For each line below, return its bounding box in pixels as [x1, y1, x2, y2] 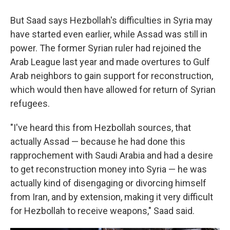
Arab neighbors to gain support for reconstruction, [10, 70, 213, 81]
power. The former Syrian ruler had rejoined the [10, 43, 201, 53]
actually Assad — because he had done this [10, 136, 185, 147]
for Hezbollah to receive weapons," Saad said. [10, 205, 195, 216]
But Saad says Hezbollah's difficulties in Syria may [10, 15, 213, 26]
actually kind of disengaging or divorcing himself [10, 178, 206, 188]
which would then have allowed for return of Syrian [10, 84, 216, 95]
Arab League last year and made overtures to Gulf [10, 56, 210, 67]
